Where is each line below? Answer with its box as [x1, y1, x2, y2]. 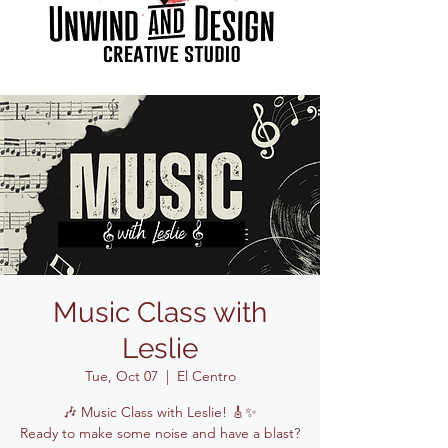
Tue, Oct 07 [84, 367, 158, 385]
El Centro [176, 367, 236, 385]
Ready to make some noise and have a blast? [20, 424, 300, 442]
